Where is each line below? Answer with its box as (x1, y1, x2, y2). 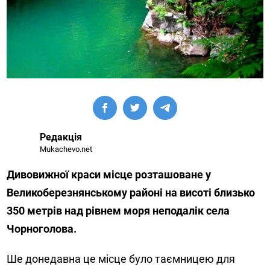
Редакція (40, 131, 83, 143)
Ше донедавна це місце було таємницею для (7, 253, 236, 266)
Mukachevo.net (40, 145, 93, 154)
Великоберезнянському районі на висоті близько (7, 186, 256, 199)
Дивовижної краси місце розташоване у (7, 168, 212, 181)
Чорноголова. (7, 222, 77, 236)
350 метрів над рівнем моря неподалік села (7, 204, 230, 218)
